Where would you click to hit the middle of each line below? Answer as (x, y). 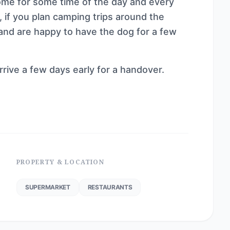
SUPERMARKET (48, 187)
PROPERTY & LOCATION (60, 162)
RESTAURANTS (110, 187)
